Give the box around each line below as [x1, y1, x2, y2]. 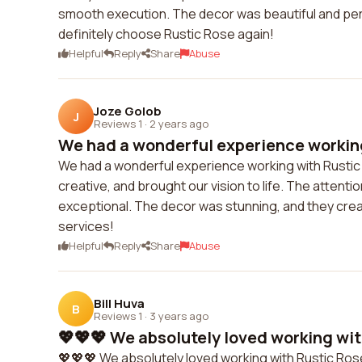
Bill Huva [94, 294, 145, 312]
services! [58, 217, 114, 235]
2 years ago [149, 116, 208, 131]
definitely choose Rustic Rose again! [58, 25, 274, 43]
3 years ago [149, 308, 208, 323]
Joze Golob [94, 102, 162, 120]
